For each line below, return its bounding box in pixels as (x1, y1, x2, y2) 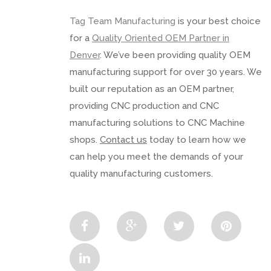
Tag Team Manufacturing (70, 15, 175, 27)
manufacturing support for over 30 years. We (70, 66, 262, 77)
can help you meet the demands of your (70, 151, 243, 162)
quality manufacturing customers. (70, 168, 213, 179)
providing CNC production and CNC (70, 100, 219, 111)
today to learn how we (147, 134, 246, 145)
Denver (70, 49, 100, 60)
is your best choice (175, 15, 261, 27)
